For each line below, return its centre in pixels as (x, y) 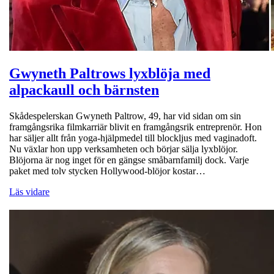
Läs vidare (29, 191)
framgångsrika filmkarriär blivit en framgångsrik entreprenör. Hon (135, 127)
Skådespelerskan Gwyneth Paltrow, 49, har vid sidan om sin (125, 116)
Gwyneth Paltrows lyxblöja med (110, 73)
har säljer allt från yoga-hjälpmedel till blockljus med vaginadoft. (133, 138)
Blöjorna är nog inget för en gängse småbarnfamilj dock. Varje (129, 160)
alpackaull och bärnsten (84, 90)
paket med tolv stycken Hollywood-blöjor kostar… (107, 171)
